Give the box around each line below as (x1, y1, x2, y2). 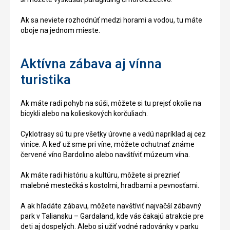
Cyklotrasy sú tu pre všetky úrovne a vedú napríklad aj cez (21, 130, 206, 138)
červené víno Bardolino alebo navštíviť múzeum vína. (21, 150, 190, 159)
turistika (21, 72, 71, 87)
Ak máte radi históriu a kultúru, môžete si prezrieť (21, 171, 180, 179)
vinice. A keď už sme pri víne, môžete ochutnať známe (21, 140, 195, 148)
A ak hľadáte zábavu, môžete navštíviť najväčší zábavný (21, 202, 201, 210)
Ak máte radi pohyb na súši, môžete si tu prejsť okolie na (21, 99, 201, 107)
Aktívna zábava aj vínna (21, 56, 162, 71)
